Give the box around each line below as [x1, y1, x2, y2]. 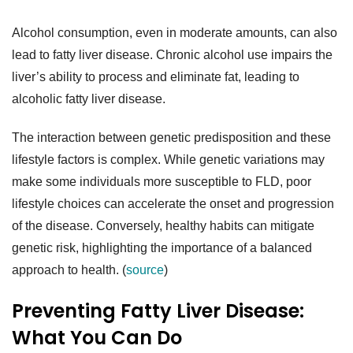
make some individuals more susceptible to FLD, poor [12, 175, 311, 189]
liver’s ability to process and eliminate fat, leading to [12, 70, 299, 84]
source [126, 263, 164, 277]
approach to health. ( [12, 263, 126, 277]
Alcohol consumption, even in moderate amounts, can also [12, 26, 337, 40]
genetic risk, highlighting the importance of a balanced [12, 241, 312, 255]
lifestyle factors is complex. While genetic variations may [12, 153, 325, 167]
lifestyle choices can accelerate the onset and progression [12, 197, 334, 211]
